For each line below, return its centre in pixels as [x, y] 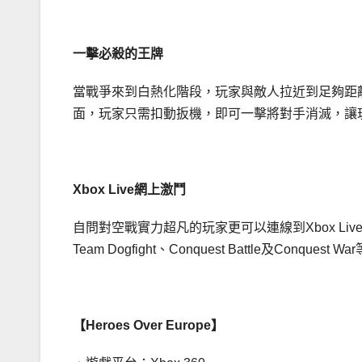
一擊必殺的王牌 [118, 54]
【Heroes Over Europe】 [148, 326]
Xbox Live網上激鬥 [129, 190]
